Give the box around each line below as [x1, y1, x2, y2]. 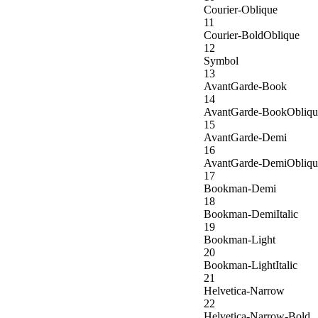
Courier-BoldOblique [204, 29, 300, 42]
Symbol [204, 55, 238, 67]
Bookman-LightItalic [204, 259, 297, 272]
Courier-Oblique [204, 4, 278, 16]
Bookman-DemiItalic [204, 208, 298, 221]
